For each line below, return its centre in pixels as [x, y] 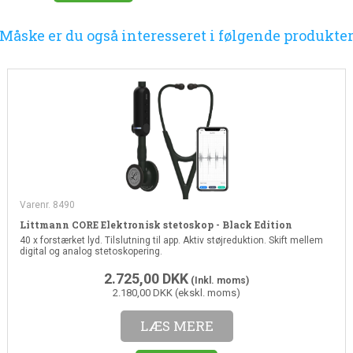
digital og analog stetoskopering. [91, 251]
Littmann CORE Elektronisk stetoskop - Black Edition [156, 224]
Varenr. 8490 [47, 204]
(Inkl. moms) [219, 280]
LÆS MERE [176, 325]
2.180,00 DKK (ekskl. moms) [176, 292]
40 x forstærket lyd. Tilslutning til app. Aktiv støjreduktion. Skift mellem [171, 240]
